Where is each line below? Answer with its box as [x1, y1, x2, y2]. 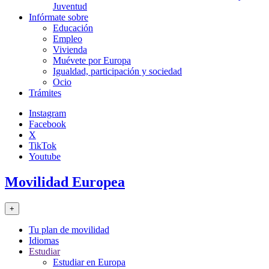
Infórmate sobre [29, 12, 88, 22]
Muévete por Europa [53, 55, 131, 65]
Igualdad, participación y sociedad [53, 66, 182, 76]
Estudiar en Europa [53, 256, 125, 267]
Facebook [29, 119, 66, 129]
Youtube [29, 151, 61, 162]
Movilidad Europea [5, 174, 125, 190]
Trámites [29, 88, 61, 98]
